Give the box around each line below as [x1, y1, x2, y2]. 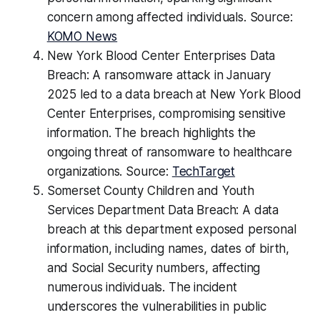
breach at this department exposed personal [46, 222, 296, 237]
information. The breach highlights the [46, 126, 256, 141]
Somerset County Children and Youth [46, 184, 254, 199]
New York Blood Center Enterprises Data [46, 49, 276, 64]
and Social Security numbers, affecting [46, 261, 261, 276]
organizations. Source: [46, 164, 172, 179]
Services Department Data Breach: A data [46, 203, 279, 218]
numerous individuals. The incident [46, 280, 237, 295]
